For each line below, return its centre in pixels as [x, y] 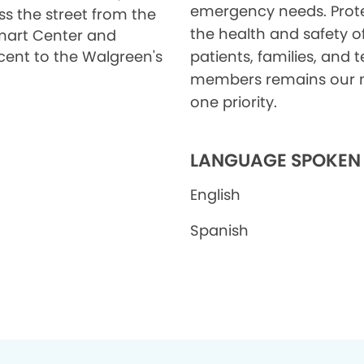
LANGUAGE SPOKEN [275, 160]
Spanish [219, 230]
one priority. [234, 102]
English [215, 195]
